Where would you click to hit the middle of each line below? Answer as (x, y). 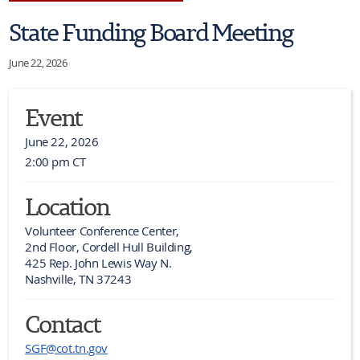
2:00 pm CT (55, 161)
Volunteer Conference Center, (102, 230)
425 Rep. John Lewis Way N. (98, 262)
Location (67, 206)
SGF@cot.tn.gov (66, 348)
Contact (63, 323)
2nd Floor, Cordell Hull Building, (109, 246)
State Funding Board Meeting (151, 32)
